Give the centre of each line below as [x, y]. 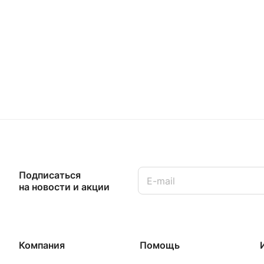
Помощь [159, 245]
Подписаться [50, 175]
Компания [42, 245]
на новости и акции [64, 187]
